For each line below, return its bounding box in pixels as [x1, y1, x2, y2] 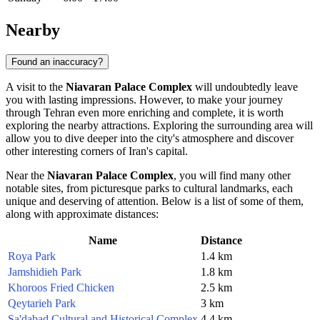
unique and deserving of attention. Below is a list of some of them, [6, 194, 304, 207]
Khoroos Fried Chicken [8, 281, 114, 294]
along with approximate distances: [6, 207, 159, 220]
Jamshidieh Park [8, 265, 81, 278]
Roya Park [8, 249, 56, 262]
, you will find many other [174, 169, 291, 181]
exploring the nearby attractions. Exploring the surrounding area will [6, 119, 313, 131]
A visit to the [6, 80, 66, 93]
